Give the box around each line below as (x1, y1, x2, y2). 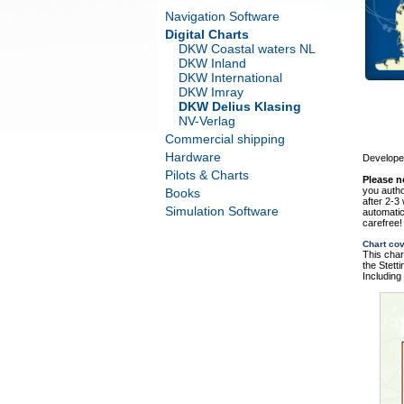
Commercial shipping (164, 132, 285, 146)
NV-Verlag (178, 114, 235, 128)
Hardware (164, 150, 221, 164)
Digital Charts (164, 27, 249, 41)
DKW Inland (178, 56, 246, 70)
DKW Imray (178, 85, 243, 99)
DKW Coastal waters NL (178, 41, 316, 56)
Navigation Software (164, 9, 280, 23)
